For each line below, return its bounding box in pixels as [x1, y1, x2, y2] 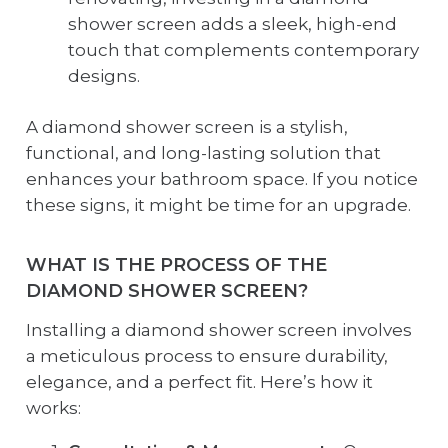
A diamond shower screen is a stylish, [25, 117, 348, 138]
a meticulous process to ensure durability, [25, 346, 388, 367]
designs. [68, 65, 140, 86]
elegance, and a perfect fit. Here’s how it [25, 372, 373, 393]
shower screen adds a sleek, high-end [68, 13, 397, 34]
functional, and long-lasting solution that [25, 143, 381, 164]
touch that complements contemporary [68, 39, 419, 60]
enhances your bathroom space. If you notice [25, 169, 418, 190]
